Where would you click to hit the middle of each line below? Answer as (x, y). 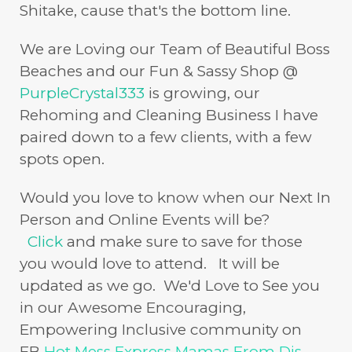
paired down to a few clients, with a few (166, 137)
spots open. (62, 159)
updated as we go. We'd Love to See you (170, 285)
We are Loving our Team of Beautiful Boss (175, 49)
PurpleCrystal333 (82, 93)
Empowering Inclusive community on (161, 329)
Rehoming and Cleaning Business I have (169, 115)
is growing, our (202, 93)
